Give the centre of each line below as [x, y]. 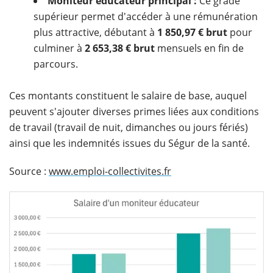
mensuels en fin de [199, 48]
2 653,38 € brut [120, 48]
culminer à [59, 48]
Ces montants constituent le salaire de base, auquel [128, 96]
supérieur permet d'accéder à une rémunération [146, 17]
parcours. [56, 64]
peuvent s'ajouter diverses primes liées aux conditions [134, 112]
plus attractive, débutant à [95, 33]
